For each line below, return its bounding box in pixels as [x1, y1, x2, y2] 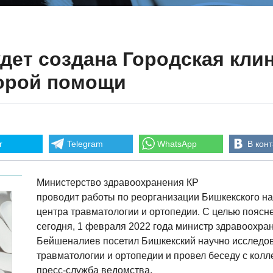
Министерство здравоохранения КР [37, 177, 199, 188]
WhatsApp [157, 139, 197, 149]
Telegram [67, 139, 103, 149]
